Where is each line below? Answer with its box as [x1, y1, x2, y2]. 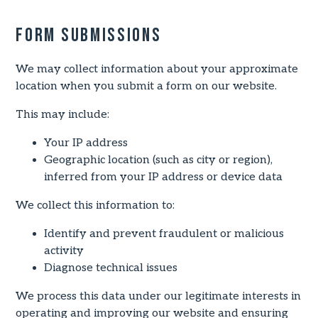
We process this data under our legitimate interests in [16, 289, 302, 303]
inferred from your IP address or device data [44, 170, 283, 184]
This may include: [16, 107, 110, 121]
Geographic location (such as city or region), [44, 153, 273, 167]
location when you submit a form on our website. [16, 79, 278, 93]
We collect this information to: [16, 198, 175, 212]
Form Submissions [16, 23, 162, 47]
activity [44, 243, 84, 258]
